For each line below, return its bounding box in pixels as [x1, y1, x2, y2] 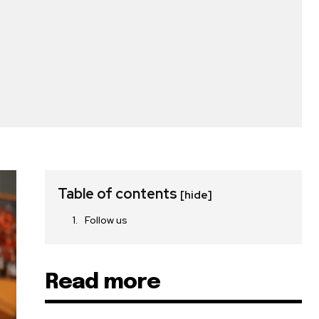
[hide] [180, 188, 213, 203]
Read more [45, 271, 161, 294]
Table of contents [58, 184, 181, 204]
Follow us [85, 214, 128, 227]
